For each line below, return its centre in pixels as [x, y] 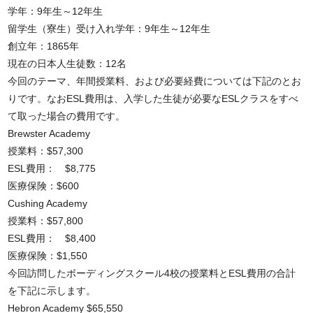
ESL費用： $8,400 [52, 238]
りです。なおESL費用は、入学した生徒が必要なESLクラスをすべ [153, 99]
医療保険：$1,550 [48, 256]
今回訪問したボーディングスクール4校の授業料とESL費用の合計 [152, 273]
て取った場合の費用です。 [67, 116]
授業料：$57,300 [46, 151]
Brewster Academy [49, 133]
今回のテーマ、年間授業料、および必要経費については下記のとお [155, 81]
